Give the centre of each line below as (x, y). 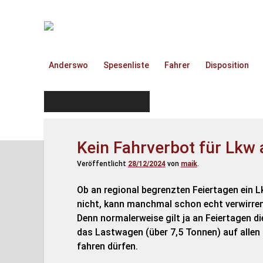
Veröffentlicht (102, 164)
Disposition (227, 65)
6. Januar (124, 102)
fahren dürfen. (107, 246)
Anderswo (68, 65)
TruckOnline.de (85, 28)
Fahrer (177, 65)
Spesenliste (126, 65)
